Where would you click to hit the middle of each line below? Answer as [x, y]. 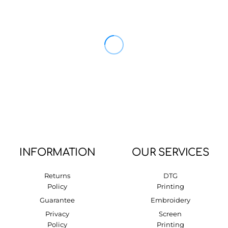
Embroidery [170, 200]
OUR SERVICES [170, 152]
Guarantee [58, 200]
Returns [58, 176]
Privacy [58, 214]
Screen [170, 214]
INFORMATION [58, 152]
